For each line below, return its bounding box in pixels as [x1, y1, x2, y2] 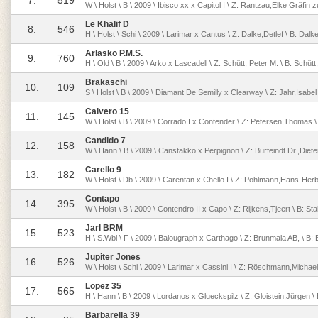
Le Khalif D [85, 19, 129, 29]
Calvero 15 [85, 106, 129, 116]
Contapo [85, 194, 119, 204]
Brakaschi [85, 77, 127, 87]
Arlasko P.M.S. [85, 48, 143, 58]
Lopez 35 [85, 281, 121, 291]
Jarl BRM [85, 223, 123, 233]
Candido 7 [85, 136, 126, 146]
